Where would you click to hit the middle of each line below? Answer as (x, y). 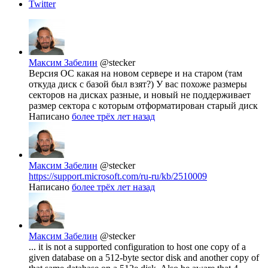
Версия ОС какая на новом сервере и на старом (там (135, 74)
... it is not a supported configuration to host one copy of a (137, 247)
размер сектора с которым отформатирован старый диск (143, 106)
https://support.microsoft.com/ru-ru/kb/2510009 (118, 176)
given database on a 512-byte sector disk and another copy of (144, 258)
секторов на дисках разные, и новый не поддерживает (140, 95)
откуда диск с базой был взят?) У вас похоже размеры (138, 84)
